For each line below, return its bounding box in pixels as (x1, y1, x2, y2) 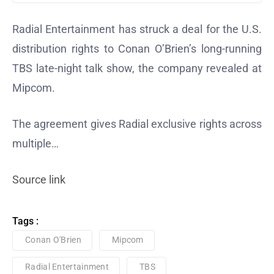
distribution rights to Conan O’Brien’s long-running (12, 42, 262, 56)
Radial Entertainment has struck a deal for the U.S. (12, 23, 262, 36)
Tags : (12, 215, 39, 228)
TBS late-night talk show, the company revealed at (12, 62, 262, 75)
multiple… (12, 137, 59, 150)
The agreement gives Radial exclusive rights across (12, 117, 262, 131)
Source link (12, 173, 65, 187)
